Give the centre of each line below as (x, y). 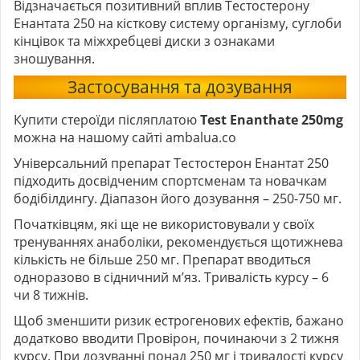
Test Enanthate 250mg (272, 119)
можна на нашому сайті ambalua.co (125, 137)
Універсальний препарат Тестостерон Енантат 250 (171, 163)
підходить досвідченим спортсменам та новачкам (170, 180)
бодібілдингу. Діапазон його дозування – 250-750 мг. (178, 198)
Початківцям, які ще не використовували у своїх (164, 224)
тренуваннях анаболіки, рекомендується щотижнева (178, 241)
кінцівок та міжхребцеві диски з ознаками (144, 41)
